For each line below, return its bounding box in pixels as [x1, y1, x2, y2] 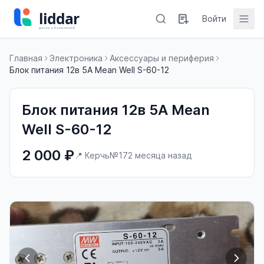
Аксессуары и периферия [110, 53, 214, 63]
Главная [9, 53, 42, 63]
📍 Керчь [74, 150, 110, 160]
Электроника [49, 53, 103, 63]
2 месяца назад [128, 150, 192, 160]
